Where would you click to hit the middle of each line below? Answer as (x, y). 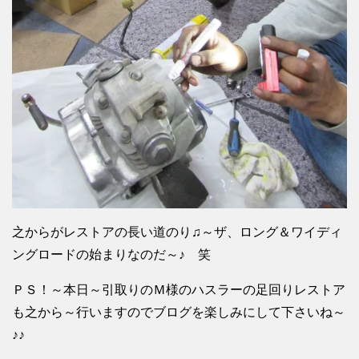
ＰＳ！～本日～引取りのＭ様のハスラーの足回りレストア (179, 289)
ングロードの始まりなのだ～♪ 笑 (111, 254)
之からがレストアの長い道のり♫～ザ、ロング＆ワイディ (177, 232)
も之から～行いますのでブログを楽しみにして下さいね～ (179, 312)
